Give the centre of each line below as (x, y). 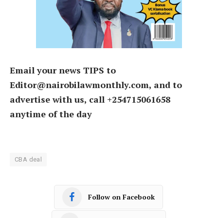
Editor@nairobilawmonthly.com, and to (96, 84)
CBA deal (28, 159)
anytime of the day (51, 114)
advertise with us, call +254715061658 (90, 99)
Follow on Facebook (121, 197)
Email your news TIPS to (63, 70)
